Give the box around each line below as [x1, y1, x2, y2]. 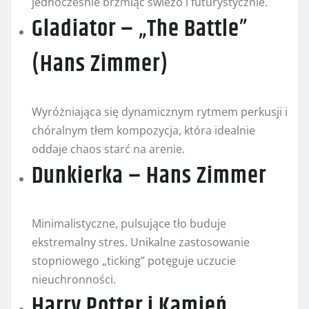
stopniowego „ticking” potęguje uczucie [32, 253, 236, 269]
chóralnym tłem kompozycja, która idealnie [32, 123, 255, 139]
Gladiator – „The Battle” [32, 11, 248, 48]
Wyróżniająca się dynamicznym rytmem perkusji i [32, 104, 288, 120]
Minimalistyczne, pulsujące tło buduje [32, 216, 226, 232]
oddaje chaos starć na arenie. [32, 141, 185, 157]
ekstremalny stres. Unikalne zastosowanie [32, 235, 250, 250]
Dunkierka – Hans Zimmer [32, 158, 266, 195]
